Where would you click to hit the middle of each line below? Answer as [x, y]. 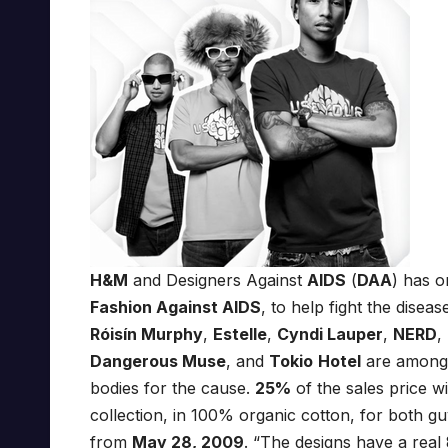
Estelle [240, 334]
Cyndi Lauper [330, 334]
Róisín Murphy [146, 334]
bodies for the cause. [172, 388]
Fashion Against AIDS [175, 307]
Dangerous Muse [158, 361]
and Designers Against [217, 280]
